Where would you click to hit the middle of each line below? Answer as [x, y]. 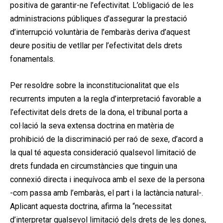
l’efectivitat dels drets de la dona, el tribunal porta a [99, 112]
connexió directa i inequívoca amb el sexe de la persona [107, 179]
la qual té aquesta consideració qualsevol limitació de [103, 152]
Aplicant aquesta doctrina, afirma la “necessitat [91, 206]
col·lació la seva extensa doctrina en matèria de [92, 125]
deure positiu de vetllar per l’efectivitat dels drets [96, 45]
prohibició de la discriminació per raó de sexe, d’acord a [107, 139]
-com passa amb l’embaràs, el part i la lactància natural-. [107, 193]
